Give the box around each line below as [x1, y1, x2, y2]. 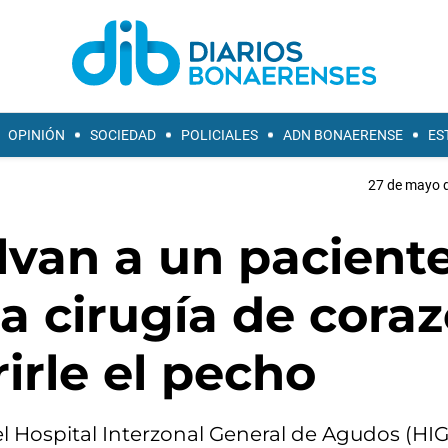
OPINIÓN [8, 127, 65, 143]
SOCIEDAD [90, 127, 156, 143]
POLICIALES [181, 127, 258, 143]
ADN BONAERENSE [283, 127, 403, 143]
